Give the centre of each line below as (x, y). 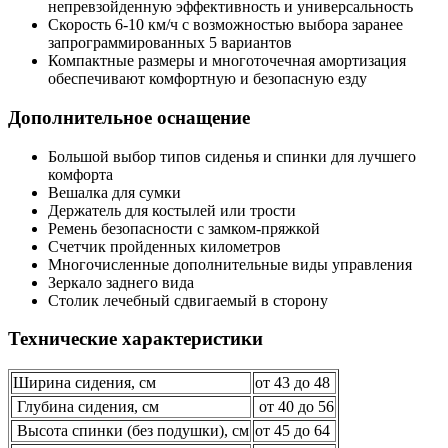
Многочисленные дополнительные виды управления (230, 264)
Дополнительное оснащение (129, 117)
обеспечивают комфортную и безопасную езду (207, 79)
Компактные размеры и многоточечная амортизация (227, 61)
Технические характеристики (135, 339)
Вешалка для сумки (114, 192)
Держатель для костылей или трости (172, 210)
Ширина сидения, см (84, 382)
